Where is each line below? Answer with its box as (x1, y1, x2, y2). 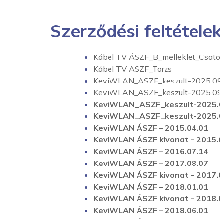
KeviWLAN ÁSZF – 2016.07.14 (93, 146, 208, 156)
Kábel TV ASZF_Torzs (93, 64, 172, 74)
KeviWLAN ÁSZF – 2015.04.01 (93, 123, 208, 133)
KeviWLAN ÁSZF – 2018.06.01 (93, 205, 208, 215)
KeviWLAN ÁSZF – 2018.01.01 (93, 182, 208, 192)
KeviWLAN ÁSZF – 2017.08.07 (93, 158, 208, 168)
